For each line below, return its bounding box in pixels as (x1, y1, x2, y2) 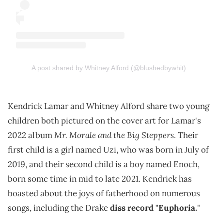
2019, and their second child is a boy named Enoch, (8, 159, 200, 170)
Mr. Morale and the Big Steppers (54, 129, 174, 141)
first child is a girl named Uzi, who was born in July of (8, 144, 209, 155)
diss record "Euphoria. (110, 202, 197, 214)
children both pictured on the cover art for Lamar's (8, 115, 201, 126)
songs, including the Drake (8, 202, 110, 214)
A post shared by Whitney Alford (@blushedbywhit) (31, 64, 186, 72)
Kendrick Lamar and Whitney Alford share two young (8, 101, 209, 112)
